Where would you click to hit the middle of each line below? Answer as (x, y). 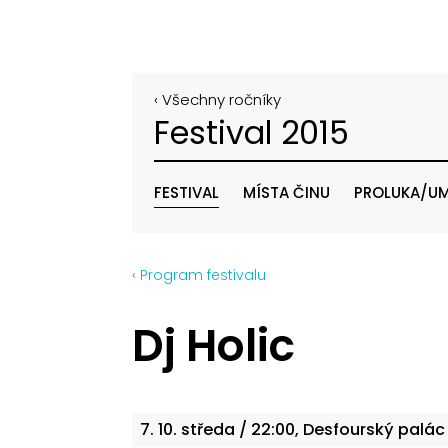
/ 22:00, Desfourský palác (340, 429)
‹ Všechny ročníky (217, 99)
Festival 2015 (251, 132)
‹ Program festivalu (199, 274)
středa (208, 429)
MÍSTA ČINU (286, 192)
